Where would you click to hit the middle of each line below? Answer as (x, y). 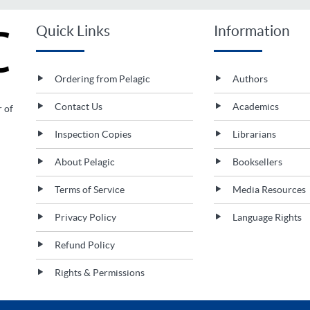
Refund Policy (84, 245)
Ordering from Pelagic (102, 79)
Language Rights (266, 217)
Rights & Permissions (99, 272)
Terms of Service (89, 189)
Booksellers (257, 162)
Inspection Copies (93, 134)
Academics (255, 106)
